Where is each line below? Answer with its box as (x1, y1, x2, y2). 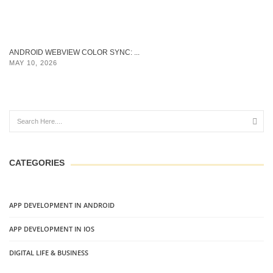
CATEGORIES (9, 158, 65, 168)
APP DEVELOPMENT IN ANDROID (9, 200, 115, 210)
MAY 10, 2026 (9, 58, 57, 66)
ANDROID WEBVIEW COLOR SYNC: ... (9, 48, 140, 57)
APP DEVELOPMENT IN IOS (9, 224, 94, 234)
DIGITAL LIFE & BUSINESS (9, 248, 88, 258)
